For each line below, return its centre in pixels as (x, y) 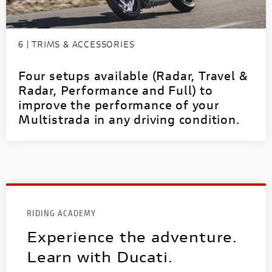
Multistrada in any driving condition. (129, 120)
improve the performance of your (119, 105)
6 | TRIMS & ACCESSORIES (76, 44)
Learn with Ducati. (100, 257)
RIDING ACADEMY (61, 213)
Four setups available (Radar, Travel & (133, 76)
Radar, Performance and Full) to (116, 90)
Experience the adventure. (132, 237)
